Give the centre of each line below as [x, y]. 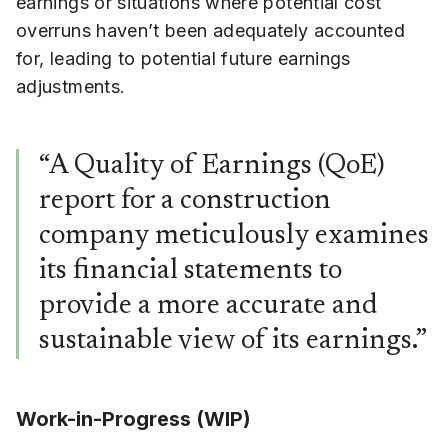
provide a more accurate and [208, 307]
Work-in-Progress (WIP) [133, 419]
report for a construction [185, 202]
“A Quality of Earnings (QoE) [212, 167]
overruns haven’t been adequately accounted [211, 31]
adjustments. [71, 87]
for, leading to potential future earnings [183, 59]
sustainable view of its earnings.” [233, 342]
